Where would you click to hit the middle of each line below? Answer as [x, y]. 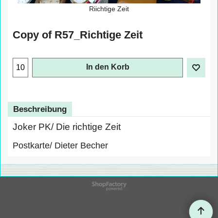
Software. [109, 194]
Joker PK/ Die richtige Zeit [67, 127]
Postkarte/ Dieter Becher [60, 146]
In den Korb [108, 67]
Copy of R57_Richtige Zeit [78, 35]
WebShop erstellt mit [109, 184]
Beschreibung [40, 109]
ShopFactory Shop [109, 189]
